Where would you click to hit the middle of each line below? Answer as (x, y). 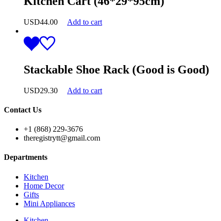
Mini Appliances (49, 203)
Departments (26, 157)
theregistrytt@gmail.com (62, 138)
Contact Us (23, 110)
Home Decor (44, 185)
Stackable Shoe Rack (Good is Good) (116, 69)
